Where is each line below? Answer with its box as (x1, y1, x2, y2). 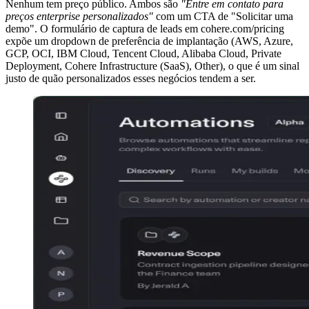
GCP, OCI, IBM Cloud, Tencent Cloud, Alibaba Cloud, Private (6, 48, 281, 60)
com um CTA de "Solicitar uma (153, 10, 293, 23)
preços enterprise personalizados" (6, 10, 153, 23)
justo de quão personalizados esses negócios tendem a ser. (6, 72, 256, 85)
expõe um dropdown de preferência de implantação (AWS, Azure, (6, 35, 293, 48)
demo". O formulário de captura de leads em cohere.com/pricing (6, 23, 284, 35)
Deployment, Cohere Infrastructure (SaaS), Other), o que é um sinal (6, 60, 299, 72)
